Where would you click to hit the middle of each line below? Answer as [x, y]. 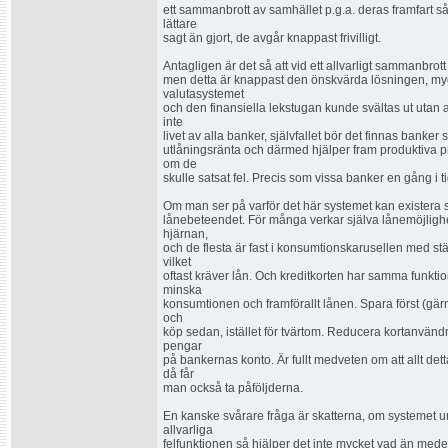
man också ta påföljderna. [233, 388]
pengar [182, 346]
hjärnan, [185, 234]
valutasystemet [203, 94]
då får [178, 374]
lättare [180, 24]
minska [182, 290]
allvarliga [188, 430]
